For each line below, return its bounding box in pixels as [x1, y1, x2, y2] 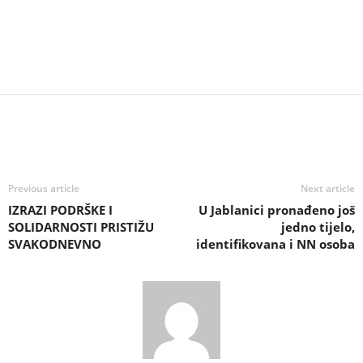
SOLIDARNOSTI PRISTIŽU [8, 219, 154, 235]
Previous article [8, 181, 79, 195]
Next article [301, 181, 355, 195]
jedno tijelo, [281, 219, 355, 235]
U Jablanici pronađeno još [199, 202, 355, 218]
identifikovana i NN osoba [196, 236, 355, 252]
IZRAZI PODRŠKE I [8, 202, 113, 218]
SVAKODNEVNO [8, 236, 101, 252]
